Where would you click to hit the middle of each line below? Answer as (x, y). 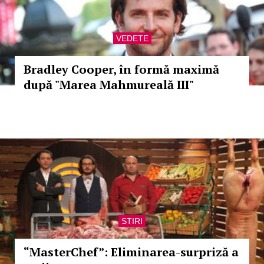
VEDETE (132, 38)
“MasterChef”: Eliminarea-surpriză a (131, 252)
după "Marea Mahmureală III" (109, 85)
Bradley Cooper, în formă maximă (121, 69)
